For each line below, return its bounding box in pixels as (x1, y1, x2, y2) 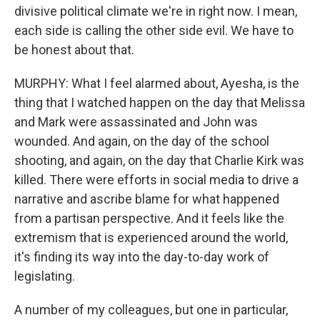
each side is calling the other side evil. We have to (14, 22, 294, 38)
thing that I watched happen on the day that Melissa (14, 94, 305, 110)
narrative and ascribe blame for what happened (14, 191, 279, 206)
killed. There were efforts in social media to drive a (14, 171, 299, 187)
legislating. (14, 268, 75, 284)
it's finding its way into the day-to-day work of (14, 249, 269, 264)
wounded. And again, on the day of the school (14, 133, 269, 149)
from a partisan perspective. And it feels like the (14, 210, 284, 226)
